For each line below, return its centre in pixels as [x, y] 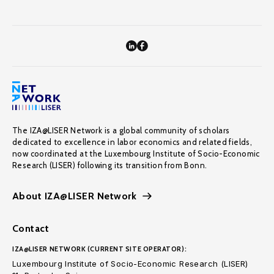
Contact [31, 228]
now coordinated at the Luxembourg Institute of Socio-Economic [136, 154]
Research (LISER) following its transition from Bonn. [110, 165]
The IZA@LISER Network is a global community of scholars [121, 130]
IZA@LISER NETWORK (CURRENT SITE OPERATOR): [100, 249]
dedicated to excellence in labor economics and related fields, [132, 142]
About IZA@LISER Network [75, 196]
